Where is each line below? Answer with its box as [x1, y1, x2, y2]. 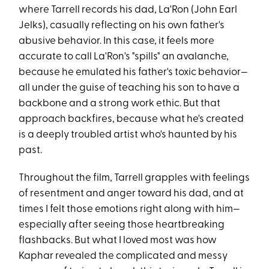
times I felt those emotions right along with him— [19, 204, 241, 215]
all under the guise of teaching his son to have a [19, 83, 240, 94]
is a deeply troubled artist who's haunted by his [19, 130, 238, 141]
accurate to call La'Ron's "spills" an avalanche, [19, 52, 229, 62]
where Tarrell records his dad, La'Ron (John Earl [19, 5, 238, 16]
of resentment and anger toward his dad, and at [19, 189, 244, 199]
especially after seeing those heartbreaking [19, 220, 225, 231]
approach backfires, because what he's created [19, 114, 244, 125]
